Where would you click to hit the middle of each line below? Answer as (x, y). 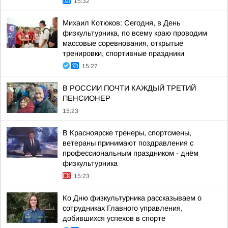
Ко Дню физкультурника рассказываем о (132, 198)
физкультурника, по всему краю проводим (135, 33)
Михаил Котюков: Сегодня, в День (122, 23)
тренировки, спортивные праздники (123, 53)
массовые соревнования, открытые (123, 43)
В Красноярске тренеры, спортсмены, (127, 133)
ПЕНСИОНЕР (87, 98)
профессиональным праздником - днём (131, 153)
